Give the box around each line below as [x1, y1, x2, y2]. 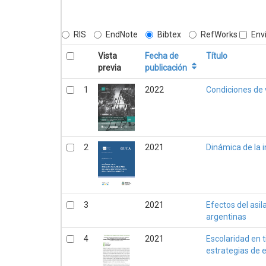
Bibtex [157, 29, 181, 39]
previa [98, 62, 121, 72]
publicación [145, 62, 187, 72]
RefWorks [201, 29, 237, 39]
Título [206, 50, 227, 61]
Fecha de [145, 50, 179, 61]
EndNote [106, 29, 138, 39]
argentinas [206, 211, 246, 221]
